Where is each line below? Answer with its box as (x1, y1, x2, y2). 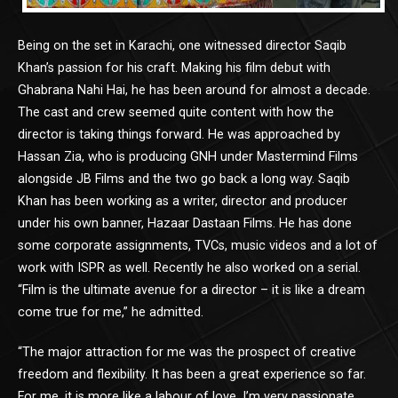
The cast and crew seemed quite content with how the (18, 104, 334, 120)
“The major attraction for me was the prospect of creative (18, 344, 356, 360)
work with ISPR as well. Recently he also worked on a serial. (18, 259, 361, 275)
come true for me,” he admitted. (18, 304, 203, 320)
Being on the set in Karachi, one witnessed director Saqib (18, 37, 346, 53)
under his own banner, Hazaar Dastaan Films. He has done (18, 215, 352, 231)
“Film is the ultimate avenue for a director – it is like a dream (18, 282, 365, 298)
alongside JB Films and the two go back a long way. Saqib (18, 171, 350, 187)
